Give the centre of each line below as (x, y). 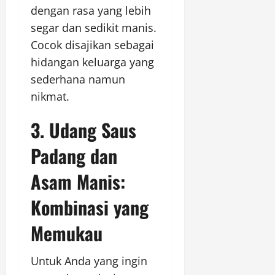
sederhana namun (78, 79)
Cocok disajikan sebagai (92, 45)
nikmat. (50, 97)
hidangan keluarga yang (92, 62)
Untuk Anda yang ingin (89, 261)
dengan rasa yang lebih (91, 11)
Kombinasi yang (90, 207)
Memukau (67, 233)
